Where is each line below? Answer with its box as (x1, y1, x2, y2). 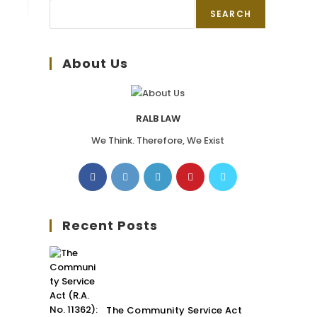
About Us (62, 54, 128, 72)
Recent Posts (62, 216, 158, 234)
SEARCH (209, 8, 251, 20)
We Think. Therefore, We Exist (91, 133, 224, 147)
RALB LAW (135, 111, 180, 125)
